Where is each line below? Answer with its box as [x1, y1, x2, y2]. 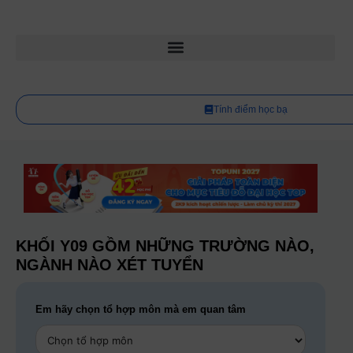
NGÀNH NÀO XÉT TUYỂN [16, 256, 203, 274]
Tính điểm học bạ [213, 104, 288, 115]
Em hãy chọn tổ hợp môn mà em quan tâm [35, 303, 246, 316]
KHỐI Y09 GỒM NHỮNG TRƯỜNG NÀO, [16, 237, 314, 255]
